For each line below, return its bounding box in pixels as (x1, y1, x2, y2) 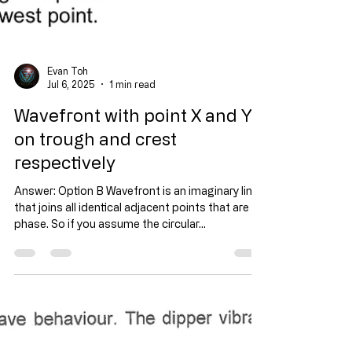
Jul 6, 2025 (47, 184, 95, 196)
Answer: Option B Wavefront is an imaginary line (14, 291, 258, 302)
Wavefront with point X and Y (14, 211, 252, 231)
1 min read (109, 184, 156, 196)
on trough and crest (14, 235, 177, 255)
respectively (14, 258, 115, 278)
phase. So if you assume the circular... (14, 324, 206, 335)
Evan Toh (47, 171, 88, 182)
